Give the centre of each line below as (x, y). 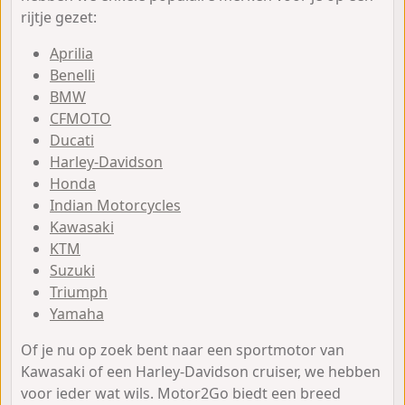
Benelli (72, 75)
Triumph (79, 292)
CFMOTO (80, 118)
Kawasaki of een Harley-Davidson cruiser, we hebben (201, 371)
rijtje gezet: (59, 17)
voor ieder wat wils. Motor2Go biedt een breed (181, 393)
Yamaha (77, 313)
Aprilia (71, 53)
